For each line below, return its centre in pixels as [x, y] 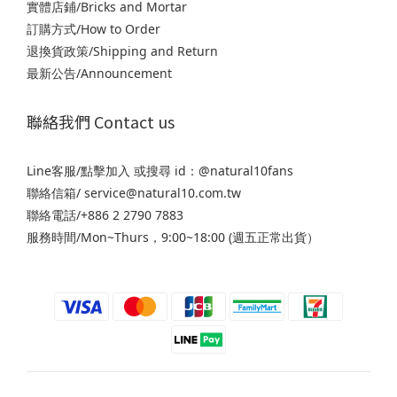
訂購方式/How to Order [93, 28]
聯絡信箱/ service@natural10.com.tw [136, 192]
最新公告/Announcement [99, 73]
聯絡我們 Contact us [101, 121]
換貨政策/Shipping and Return [128, 51]
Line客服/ [54, 170]
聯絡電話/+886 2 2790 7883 [105, 214]
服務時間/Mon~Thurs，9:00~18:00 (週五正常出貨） [173, 237]
